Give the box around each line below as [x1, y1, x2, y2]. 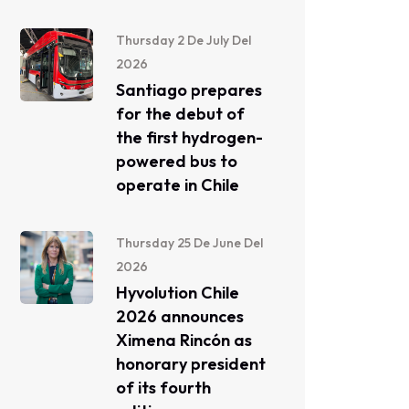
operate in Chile [116, 174, 239, 195]
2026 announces [116, 306, 244, 327]
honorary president [116, 353, 266, 374]
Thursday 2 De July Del [116, 32, 251, 48]
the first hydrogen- [116, 127, 263, 148]
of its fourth [116, 377, 211, 398]
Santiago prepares [116, 79, 262, 100]
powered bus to [116, 151, 237, 172]
